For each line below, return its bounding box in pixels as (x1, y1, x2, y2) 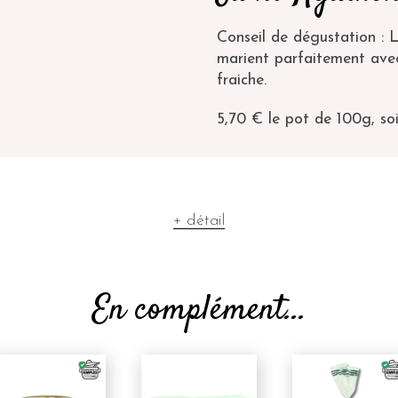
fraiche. (217, 73, 267, 88)
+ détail (173, 213, 225, 228)
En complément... (92, 286, 306, 335)
